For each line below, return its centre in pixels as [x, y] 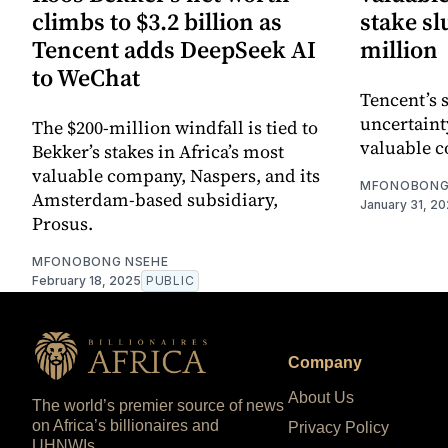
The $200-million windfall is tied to [175, 128]
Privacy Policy [338, 428]
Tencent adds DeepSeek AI [174, 50]
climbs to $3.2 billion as [157, 22]
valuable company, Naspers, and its [176, 176]
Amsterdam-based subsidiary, [155, 200]
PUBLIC [170, 281]
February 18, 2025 [86, 281]
